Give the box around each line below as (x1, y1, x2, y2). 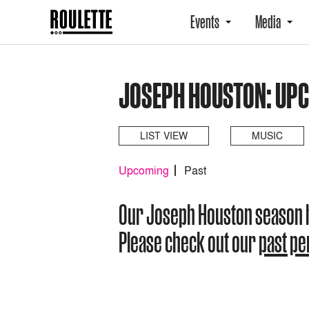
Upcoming (119, 163, 169, 178)
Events (190, 12, 219, 32)
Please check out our (119, 228, 259, 257)
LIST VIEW (140, 129, 188, 142)
